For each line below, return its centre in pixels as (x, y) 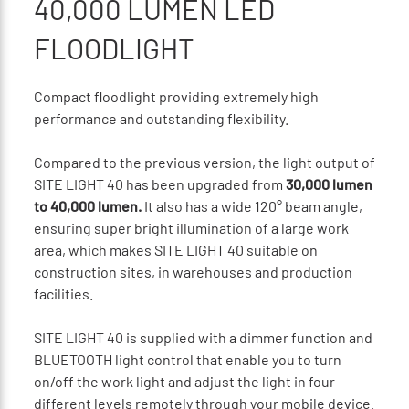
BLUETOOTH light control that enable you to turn (187, 359)
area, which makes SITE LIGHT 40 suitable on (175, 249)
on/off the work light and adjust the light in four (184, 381)
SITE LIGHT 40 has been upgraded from (159, 184)
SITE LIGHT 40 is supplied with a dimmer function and (203, 337)
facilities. (63, 293)
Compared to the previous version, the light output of (204, 162)
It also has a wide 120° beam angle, (252, 205)
